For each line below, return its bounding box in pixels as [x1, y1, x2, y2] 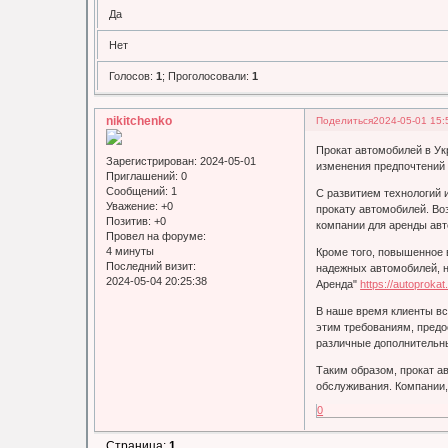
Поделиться [316, 115, 374, 127]
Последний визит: [106, 259, 197, 272]
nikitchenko [106, 114, 173, 129]
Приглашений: [106, 169, 179, 182]
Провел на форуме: [106, 229, 207, 242]
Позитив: [106, 214, 152, 227]
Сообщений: [106, 184, 169, 197]
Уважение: [106, 199, 159, 212]
